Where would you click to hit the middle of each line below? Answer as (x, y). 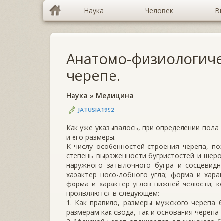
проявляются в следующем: (113, 193)
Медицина (115, 95)
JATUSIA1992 (96, 110)
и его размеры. (91, 137)
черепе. (93, 75)
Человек (159, 11)
